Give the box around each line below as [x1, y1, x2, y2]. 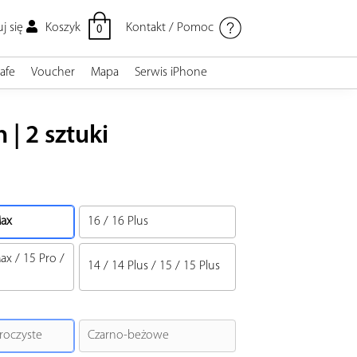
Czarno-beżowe [88, 328, 169, 342]
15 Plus [183, 260, 220, 273]
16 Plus [112, 214, 148, 228]
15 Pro [23, 252, 57, 265]
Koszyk [45, 22, 80, 35]
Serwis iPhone [135, 65, 208, 79]
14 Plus [112, 260, 148, 273]
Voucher [31, 65, 76, 79]
